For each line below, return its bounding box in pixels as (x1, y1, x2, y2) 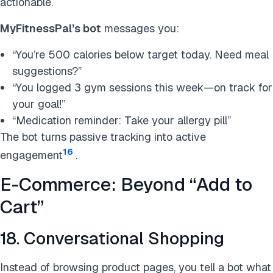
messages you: (101, 21, 179, 35)
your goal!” (12, 97, 65, 111)
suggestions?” (12, 64, 82, 78)
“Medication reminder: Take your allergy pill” (12, 113, 231, 127)
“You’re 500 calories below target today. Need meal (12, 48, 269, 62)
